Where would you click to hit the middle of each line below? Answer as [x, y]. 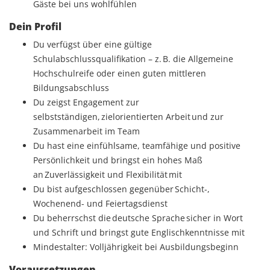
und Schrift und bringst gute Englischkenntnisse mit [139, 232]
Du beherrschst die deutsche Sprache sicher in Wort [138, 218]
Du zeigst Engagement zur [86, 102]
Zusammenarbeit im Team [86, 131]
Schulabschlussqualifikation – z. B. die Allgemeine [133, 59]
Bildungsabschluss [71, 88]
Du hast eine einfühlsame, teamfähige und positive [137, 146]
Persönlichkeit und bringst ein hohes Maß [118, 160]
